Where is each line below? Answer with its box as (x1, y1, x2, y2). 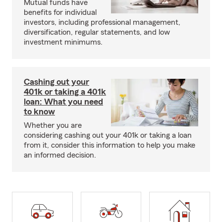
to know (24, 107, 55, 116)
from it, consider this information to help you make (24, 141, 195, 150)
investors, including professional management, (24, 18, 180, 27)
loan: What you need (24, 97, 103, 107)
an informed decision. (24, 151, 96, 160)
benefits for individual (24, 8, 97, 17)
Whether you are (24, 121, 82, 130)
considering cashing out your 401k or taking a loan (24, 131, 192, 140)
